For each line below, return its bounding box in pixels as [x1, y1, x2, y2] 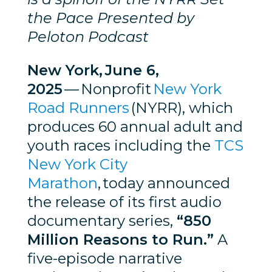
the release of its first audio [27, 192, 222, 211]
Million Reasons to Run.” [27, 230, 214, 248]
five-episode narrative [27, 249, 182, 267]
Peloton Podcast [27, 27, 149, 46]
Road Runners [27, 98, 129, 117]
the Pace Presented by [27, 8, 194, 27]
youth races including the [27, 136, 214, 154]
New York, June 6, [27, 61, 159, 79]
